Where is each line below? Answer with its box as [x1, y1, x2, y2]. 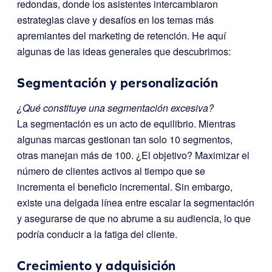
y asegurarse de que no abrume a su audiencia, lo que [17, 211, 251, 225]
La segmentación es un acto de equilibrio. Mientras [17, 117, 236, 131]
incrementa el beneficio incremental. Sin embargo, [17, 180, 233, 194]
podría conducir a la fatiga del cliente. [17, 227, 177, 241]
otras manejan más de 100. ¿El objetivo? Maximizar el [17, 148, 250, 162]
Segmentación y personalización [17, 75, 218, 90]
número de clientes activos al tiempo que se [17, 164, 205, 178]
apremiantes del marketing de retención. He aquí [17, 29, 226, 42]
